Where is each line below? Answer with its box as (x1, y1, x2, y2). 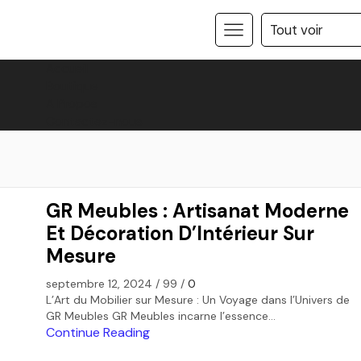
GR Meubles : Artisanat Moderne (46, 198, 349, 223)
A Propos (46, 96, 98, 112)
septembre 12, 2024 (46, 276, 152, 291)
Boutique (46, 78, 98, 94)
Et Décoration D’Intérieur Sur (46, 221, 314, 246)
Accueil (46, 60, 88, 77)
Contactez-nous (46, 114, 143, 130)
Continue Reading (46, 323, 150, 341)
